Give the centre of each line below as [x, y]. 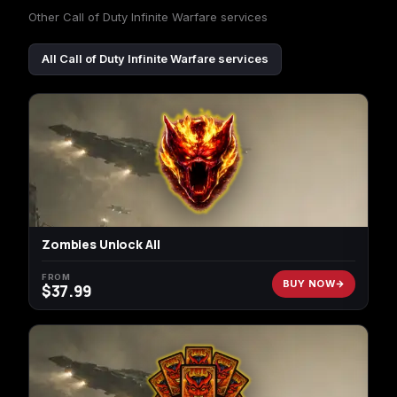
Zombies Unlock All [101, 244]
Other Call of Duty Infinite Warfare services [148, 17]
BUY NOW [308, 284]
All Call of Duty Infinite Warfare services [155, 59]
